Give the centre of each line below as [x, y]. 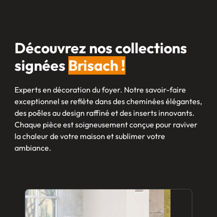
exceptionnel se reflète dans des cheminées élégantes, [108, 101]
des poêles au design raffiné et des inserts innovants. [105, 113]
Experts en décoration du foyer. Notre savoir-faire [100, 90]
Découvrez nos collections [101, 48]
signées [41, 66]
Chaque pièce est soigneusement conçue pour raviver [106, 125]
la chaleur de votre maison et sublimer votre [90, 136]
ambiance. [33, 148]
